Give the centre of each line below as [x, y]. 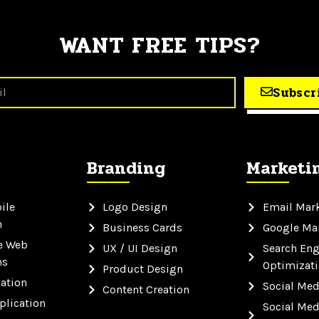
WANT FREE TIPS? [159, 46]
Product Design [143, 269]
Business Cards [143, 228]
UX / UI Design [140, 249]
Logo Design [135, 207]
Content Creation [146, 290]
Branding [126, 169]
